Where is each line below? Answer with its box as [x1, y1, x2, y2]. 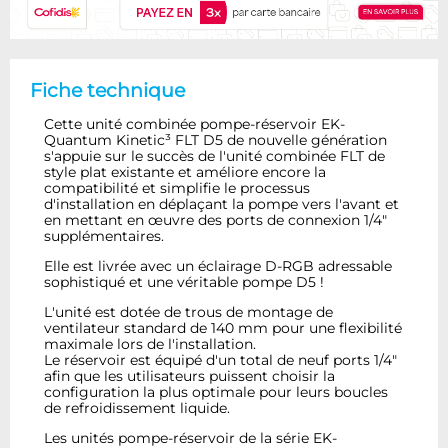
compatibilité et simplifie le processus [44, 178, 311, 197]
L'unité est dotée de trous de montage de [44, 302, 334, 321]
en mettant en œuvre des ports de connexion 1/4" [44, 210, 388, 229]
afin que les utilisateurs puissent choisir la [44, 366, 336, 385]
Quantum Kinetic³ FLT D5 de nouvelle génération [44, 130, 388, 149]
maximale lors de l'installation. [44, 334, 257, 353]
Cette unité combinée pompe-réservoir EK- [44, 114, 346, 133]
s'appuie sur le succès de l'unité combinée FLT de [44, 146, 386, 165]
